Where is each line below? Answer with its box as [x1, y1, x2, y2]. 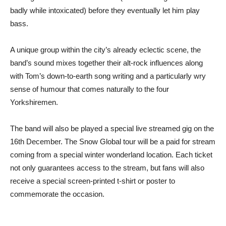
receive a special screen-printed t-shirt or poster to [10, 177, 175, 186]
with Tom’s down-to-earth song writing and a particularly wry [10, 72, 206, 81]
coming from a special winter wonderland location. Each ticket [10, 150, 212, 159]
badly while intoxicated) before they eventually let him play [10, 6, 200, 15]
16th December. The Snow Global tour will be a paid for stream [10, 137, 215, 146]
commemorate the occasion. [10, 190, 104, 199]
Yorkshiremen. [10, 98, 58, 107]
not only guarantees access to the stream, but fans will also [10, 163, 204, 173]
